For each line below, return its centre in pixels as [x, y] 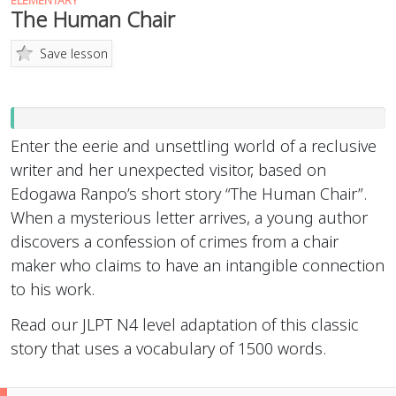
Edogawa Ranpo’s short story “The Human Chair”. [189, 194]
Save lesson [73, 53]
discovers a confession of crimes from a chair [175, 242]
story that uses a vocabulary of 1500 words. [168, 348]
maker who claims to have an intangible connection [198, 266]
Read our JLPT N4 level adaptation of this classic [185, 324]
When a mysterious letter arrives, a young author [189, 218]
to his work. [53, 289]
